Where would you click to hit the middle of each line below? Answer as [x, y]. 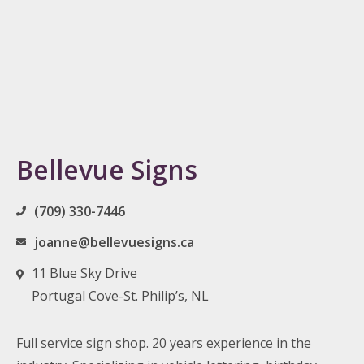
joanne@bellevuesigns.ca [114, 242]
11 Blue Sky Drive [84, 273]
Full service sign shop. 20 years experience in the [164, 343]
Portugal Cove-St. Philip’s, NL [120, 296]
